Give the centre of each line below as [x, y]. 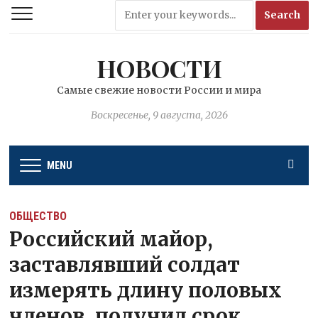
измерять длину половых [146, 290]
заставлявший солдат [125, 264]
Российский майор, [111, 239]
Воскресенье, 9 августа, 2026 [159, 115]
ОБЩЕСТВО [38, 216]
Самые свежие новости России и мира [159, 90]
